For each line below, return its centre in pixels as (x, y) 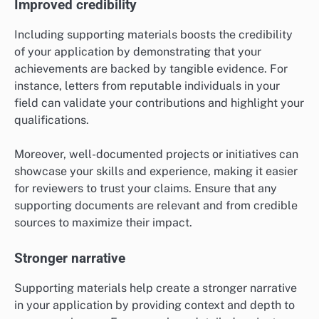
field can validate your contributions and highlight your (159, 103)
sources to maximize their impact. (103, 222)
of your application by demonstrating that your (138, 51)
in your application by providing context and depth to (155, 305)
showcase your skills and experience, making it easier (156, 171)
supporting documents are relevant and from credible (156, 205)
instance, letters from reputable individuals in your (147, 85)
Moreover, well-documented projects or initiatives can (156, 154)
